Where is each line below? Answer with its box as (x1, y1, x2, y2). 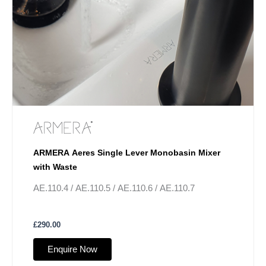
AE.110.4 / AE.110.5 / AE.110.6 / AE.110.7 (33, 183, 195, 194)
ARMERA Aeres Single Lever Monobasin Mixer (33, 148, 220, 158)
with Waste (33, 162, 77, 172)
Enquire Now (47, 245, 97, 255)
